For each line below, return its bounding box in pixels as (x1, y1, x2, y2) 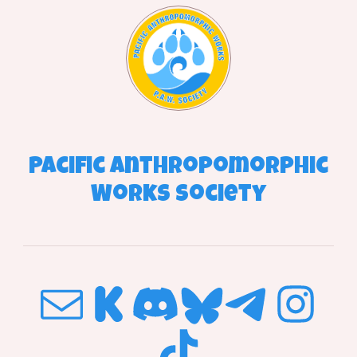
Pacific (29, 156, 106, 181)
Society (175, 184, 267, 209)
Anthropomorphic (110, 156, 329, 181)
